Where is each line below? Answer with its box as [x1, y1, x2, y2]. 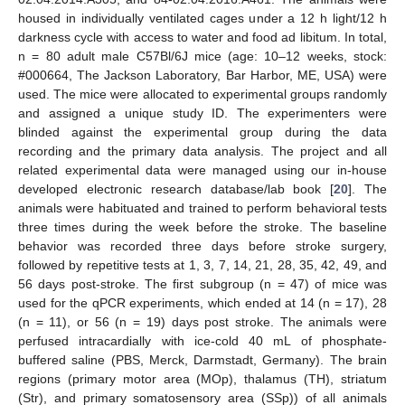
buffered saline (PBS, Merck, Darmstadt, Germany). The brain [18, 353, 387, 367]
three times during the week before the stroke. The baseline [18, 220, 387, 234]
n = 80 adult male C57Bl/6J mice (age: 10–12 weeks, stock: [18, 49, 387, 63]
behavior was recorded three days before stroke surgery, [18, 239, 387, 253]
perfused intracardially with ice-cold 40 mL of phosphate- [18, 334, 387, 348]
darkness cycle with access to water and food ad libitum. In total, [18, 30, 387, 44]
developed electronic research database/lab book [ [18, 182, 334, 196]
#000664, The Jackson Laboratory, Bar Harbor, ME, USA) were [18, 68, 387, 82]
